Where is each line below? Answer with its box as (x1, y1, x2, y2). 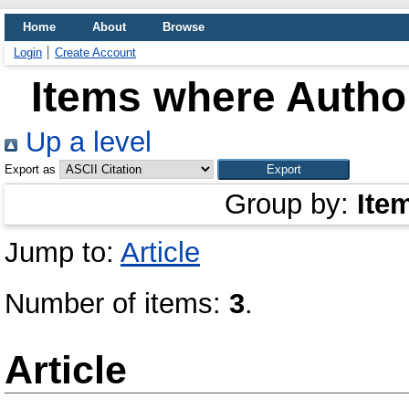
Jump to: (5, 236, 121, 268)
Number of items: (5, 288, 229, 320)
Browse (163, 20, 204, 34)
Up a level (17, 126, 152, 158)
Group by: (225, 188, 357, 220)
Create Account (55, 46, 136, 59)
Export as (5, 163, 56, 176)
